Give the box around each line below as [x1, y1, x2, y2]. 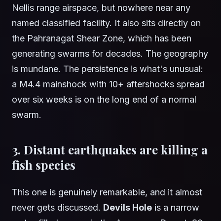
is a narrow [152, 202, 199, 213]
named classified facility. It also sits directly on [12, 18, 201, 29]
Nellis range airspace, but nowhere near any [12, 2, 190, 13]
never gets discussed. [12, 202, 103, 213]
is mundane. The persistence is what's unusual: [12, 64, 203, 74]
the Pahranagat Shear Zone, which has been [12, 33, 191, 44]
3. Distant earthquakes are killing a [12, 142, 208, 158]
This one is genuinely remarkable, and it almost [12, 187, 202, 198]
